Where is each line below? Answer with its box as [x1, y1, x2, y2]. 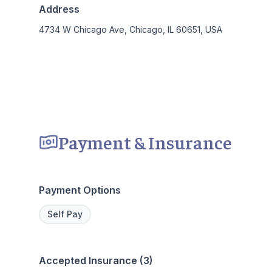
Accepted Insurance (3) [39, 254, 153, 267]
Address [39, 2, 80, 15]
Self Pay [47, 208, 83, 219]
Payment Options [39, 183, 121, 196]
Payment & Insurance [58, 130, 232, 154]
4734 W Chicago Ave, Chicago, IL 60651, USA [39, 24, 222, 35]
